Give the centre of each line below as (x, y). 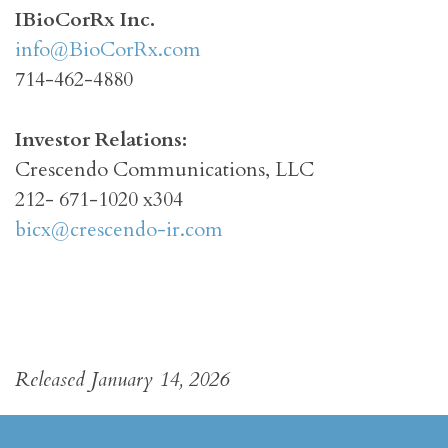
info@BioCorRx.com (108, 50)
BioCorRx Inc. (88, 20)
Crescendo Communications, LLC (164, 170)
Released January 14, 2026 (122, 380)
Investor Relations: (101, 140)
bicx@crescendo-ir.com (119, 230)
